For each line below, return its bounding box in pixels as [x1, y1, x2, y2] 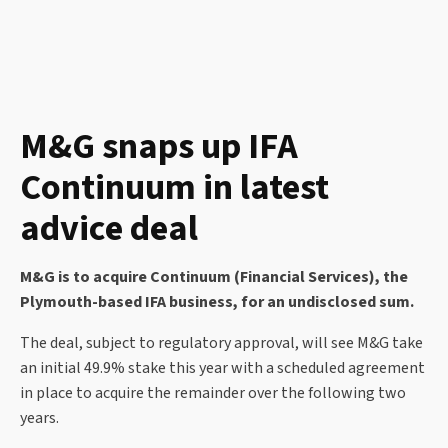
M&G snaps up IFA [20, 121, 298, 173]
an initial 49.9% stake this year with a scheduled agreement [20, 357, 425, 380]
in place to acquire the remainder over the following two [20, 382, 406, 405]
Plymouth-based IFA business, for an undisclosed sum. [20, 291, 414, 314]
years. [20, 407, 59, 430]
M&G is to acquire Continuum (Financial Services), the [20, 266, 408, 289]
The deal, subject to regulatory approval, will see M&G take [20, 332, 423, 355]
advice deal [20, 203, 198, 255]
